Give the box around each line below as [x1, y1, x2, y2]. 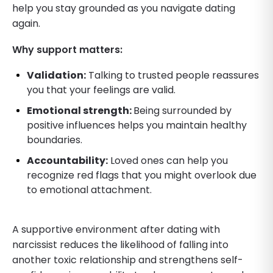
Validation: [27, 68, 86, 82]
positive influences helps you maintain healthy [27, 118, 247, 132]
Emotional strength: [27, 103, 133, 118]
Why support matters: [12, 42, 122, 57]
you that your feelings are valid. [27, 82, 175, 97]
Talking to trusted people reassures [86, 68, 259, 82]
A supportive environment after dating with [12, 222, 220, 236]
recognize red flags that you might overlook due [27, 168, 257, 182]
